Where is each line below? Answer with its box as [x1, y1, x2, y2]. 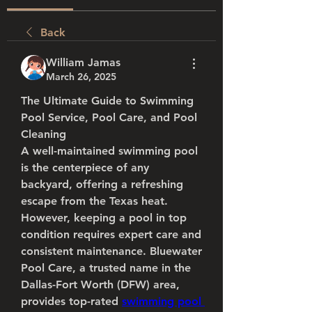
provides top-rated [21, 295, 122, 308]
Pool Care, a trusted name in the [21, 261, 191, 274]
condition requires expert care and [21, 228, 201, 241]
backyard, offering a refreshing [21, 178, 183, 191]
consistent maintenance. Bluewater [21, 244, 202, 258]
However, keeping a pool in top [21, 211, 187, 224]
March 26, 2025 [46, 70, 116, 83]
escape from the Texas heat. [21, 194, 168, 208]
